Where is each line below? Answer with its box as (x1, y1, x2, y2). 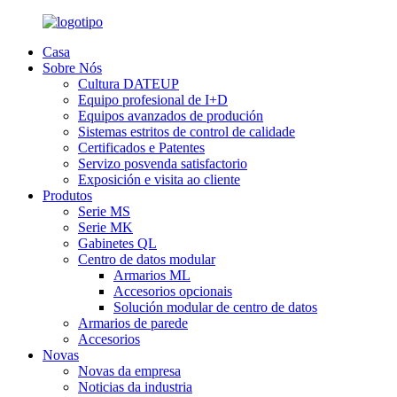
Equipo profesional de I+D (78, 92, 228, 107)
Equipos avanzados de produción (78, 108, 263, 123)
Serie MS (78, 204, 130, 219)
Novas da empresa (78, 363, 181, 378)
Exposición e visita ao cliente (78, 172, 240, 187)
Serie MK (78, 220, 133, 235)
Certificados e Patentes (78, 140, 205, 155)
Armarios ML (113, 268, 191, 283)
